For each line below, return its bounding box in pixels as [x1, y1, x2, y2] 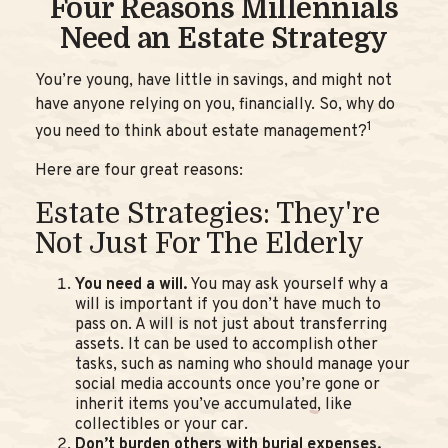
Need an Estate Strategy [60, 23, 388, 55]
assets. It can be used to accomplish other [75, 335, 378, 356]
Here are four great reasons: [35, 161, 243, 182]
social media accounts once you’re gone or [75, 375, 380, 396]
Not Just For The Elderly [35, 228, 364, 261]
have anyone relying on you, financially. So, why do [35, 95, 395, 115]
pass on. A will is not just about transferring [75, 315, 387, 336]
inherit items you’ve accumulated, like [75, 395, 352, 416]
